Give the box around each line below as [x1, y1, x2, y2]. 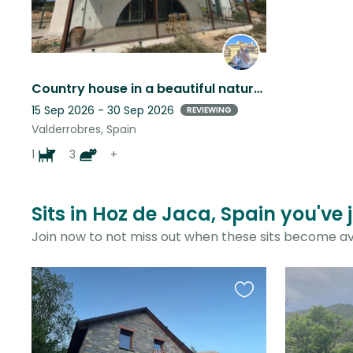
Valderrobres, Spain [32, 121, 136, 137]
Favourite [234, 288, 292, 307]
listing [234, 325, 269, 344]
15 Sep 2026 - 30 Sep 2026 [32, 102, 174, 118]
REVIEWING [187, 104, 232, 117]
